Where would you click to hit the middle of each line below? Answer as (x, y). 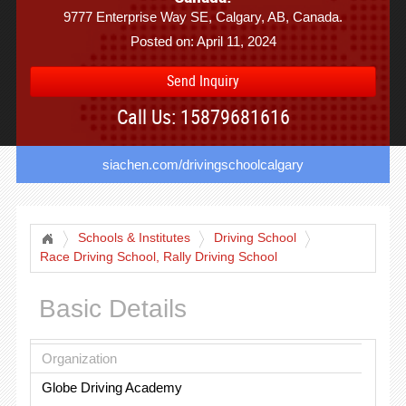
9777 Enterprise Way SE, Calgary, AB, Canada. (203, 17)
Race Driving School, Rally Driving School (158, 257)
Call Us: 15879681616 (203, 116)
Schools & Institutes (134, 238)
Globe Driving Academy (111, 387)
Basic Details (112, 309)
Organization (79, 358)
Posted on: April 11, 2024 (203, 41)
